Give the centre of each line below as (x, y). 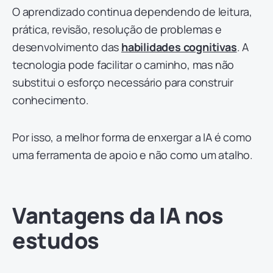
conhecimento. (51, 100)
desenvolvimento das (67, 47)
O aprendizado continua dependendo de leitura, (132, 11)
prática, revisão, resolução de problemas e (117, 29)
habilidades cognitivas (179, 47)
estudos (56, 240)
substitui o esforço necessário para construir (123, 82)
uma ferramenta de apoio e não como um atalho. (133, 154)
